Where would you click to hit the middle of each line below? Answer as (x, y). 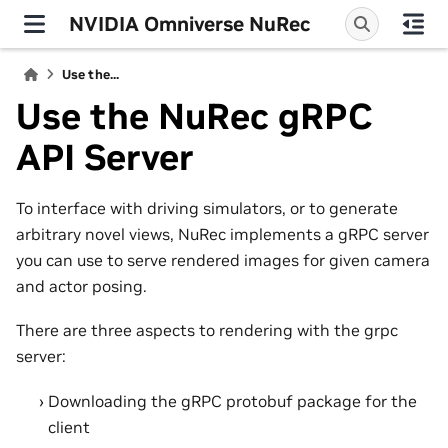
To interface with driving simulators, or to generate (207, 207)
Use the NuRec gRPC (194, 116)
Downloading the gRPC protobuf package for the (232, 400)
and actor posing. (81, 285)
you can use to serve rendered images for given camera (223, 259)
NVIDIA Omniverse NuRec (190, 23)
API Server (105, 157)
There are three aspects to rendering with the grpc (207, 330)
